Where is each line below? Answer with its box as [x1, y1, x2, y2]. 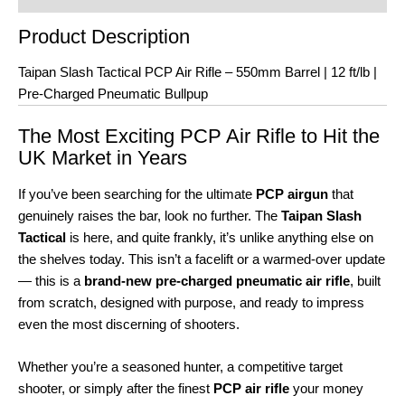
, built [350, 273, 381, 288]
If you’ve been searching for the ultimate [18, 186, 256, 202]
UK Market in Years [18, 146, 187, 170]
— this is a [18, 273, 84, 288]
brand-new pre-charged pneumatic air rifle [84, 273, 350, 288]
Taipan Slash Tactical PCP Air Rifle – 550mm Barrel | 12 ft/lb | [18, 65, 377, 80]
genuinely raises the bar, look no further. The [18, 208, 281, 223]
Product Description [18, 25, 190, 49]
